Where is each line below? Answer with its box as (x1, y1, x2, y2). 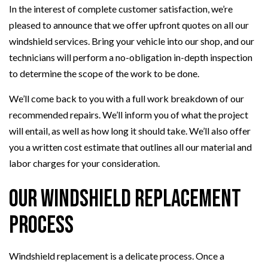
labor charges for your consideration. (9, 157, 160, 169)
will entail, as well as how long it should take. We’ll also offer (9, 125, 251, 137)
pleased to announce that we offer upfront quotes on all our (9, 19, 249, 31)
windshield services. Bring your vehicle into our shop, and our (9, 35, 254, 47)
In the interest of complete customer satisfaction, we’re (9, 3, 233, 15)
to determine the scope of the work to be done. (9, 68, 199, 80)
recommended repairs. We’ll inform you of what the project (9, 109, 248, 121)
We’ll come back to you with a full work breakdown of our (9, 93, 244, 105)
